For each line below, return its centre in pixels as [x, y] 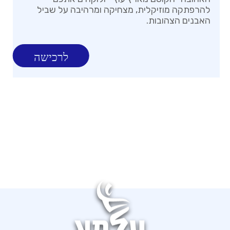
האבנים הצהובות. [179, 21]
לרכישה [51, 57]
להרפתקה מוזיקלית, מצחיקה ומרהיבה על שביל [124, 10]
